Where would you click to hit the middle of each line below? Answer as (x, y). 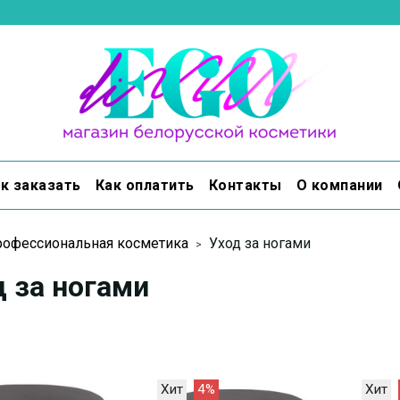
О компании (339, 185)
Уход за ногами (260, 244)
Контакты (245, 185)
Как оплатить (145, 185)
